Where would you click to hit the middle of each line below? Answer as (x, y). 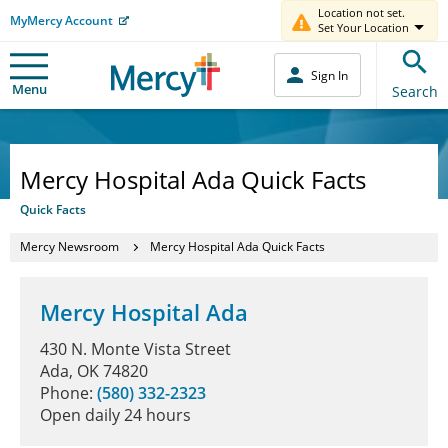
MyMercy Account (61, 20)
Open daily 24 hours (115, 414)
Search (415, 91)
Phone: (68, 392)
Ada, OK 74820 (94, 370)
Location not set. (361, 12)
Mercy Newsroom (69, 246)
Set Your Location (363, 27)
